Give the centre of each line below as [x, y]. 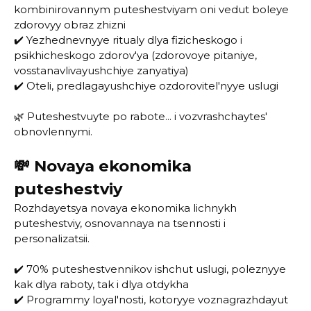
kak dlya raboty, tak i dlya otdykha [101, 284]
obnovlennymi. [53, 132]
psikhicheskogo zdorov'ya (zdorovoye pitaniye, [135, 55]
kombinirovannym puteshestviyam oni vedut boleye [151, 9]
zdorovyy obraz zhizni [70, 25]
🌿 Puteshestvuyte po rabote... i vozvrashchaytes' [141, 116]
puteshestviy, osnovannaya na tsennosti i [120, 223]
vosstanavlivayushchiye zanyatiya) [101, 70]
